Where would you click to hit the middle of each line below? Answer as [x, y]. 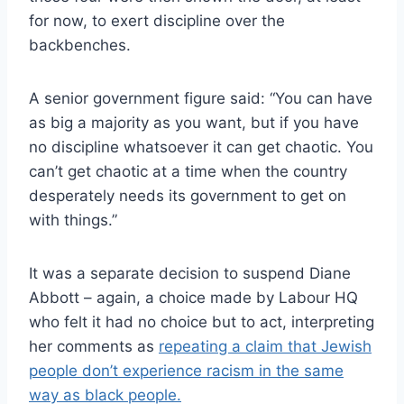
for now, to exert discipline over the [157, 21]
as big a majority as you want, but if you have [194, 123]
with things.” [73, 220]
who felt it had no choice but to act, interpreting [202, 322]
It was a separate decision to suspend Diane [190, 274]
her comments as [94, 347]
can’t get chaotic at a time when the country [188, 172]
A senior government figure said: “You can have [201, 99]
